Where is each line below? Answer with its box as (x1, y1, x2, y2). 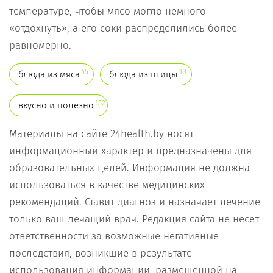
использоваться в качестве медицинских (9, 179, 205, 192)
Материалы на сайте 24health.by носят (9, 127, 194, 141)
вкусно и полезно (18, 100, 94, 112)
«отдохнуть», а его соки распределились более (9, 22, 237, 35)
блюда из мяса (18, 69, 80, 80)
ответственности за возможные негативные (9, 230, 219, 243)
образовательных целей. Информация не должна (9, 161, 250, 175)
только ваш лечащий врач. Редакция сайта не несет (9, 213, 259, 226)
